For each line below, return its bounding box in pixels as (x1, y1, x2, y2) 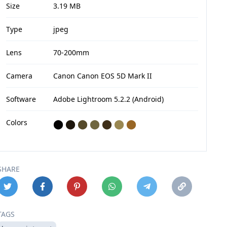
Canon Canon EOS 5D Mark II (53, 71, 152, 81)
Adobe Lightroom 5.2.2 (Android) (53, 94, 164, 104)
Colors (6, 118, 27, 127)
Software (6, 94, 36, 104)
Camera (6, 71, 32, 81)
